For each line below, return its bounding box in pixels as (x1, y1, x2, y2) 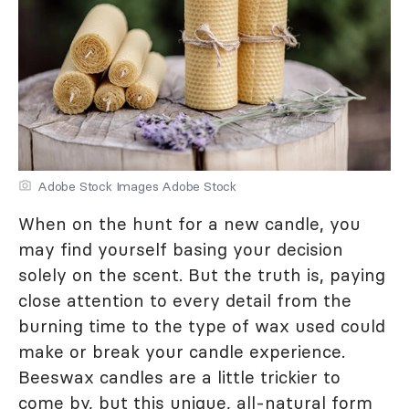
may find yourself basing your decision (18, 238, 343, 260)
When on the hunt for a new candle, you (18, 213, 361, 235)
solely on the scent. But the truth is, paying (18, 264, 385, 286)
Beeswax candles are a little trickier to (18, 366, 341, 388)
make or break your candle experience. (18, 341, 345, 362)
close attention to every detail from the (18, 289, 351, 311)
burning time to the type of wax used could (18, 315, 385, 337)
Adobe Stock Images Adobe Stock (37, 178, 236, 194)
